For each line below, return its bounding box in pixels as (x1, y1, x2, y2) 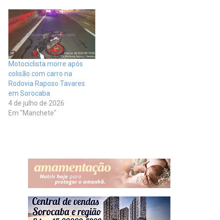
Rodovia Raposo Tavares (8, 80, 85, 88)
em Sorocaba (8, 89, 50, 98)
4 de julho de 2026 (8, 99, 64, 108)
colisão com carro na (8, 70, 72, 78)
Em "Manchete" (8, 109, 56, 117)
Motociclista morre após (8, 60, 83, 68)
